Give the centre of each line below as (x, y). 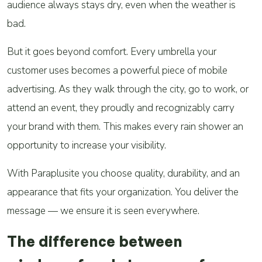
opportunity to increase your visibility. (87, 145)
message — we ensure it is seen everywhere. (103, 211)
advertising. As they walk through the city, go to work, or (128, 89)
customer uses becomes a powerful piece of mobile (117, 70)
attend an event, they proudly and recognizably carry (121, 108)
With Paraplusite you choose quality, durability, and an (123, 173)
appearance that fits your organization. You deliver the (123, 192)
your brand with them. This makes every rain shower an (125, 127)
